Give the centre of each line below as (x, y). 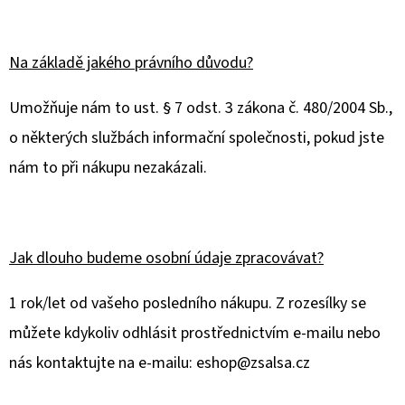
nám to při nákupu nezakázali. (108, 168)
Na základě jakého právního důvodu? (131, 63)
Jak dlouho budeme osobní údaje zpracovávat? (166, 258)
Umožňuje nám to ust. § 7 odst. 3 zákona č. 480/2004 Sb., (201, 108)
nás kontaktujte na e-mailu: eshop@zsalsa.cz (160, 363)
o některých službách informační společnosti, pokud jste (197, 138)
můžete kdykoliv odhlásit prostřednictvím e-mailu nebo (195, 333)
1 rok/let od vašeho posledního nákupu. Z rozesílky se (188, 303)
